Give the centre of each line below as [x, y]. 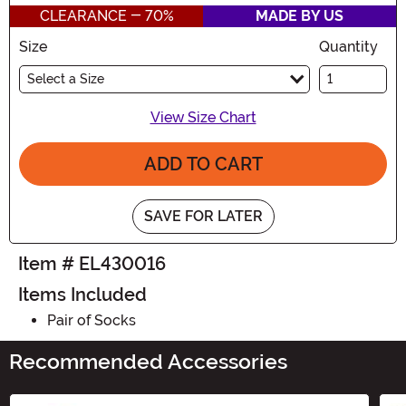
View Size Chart [203, 117]
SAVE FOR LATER [203, 216]
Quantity [348, 46]
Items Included [82, 294]
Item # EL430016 [92, 263]
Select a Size [66, 78]
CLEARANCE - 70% [106, 15]
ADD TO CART [203, 164]
